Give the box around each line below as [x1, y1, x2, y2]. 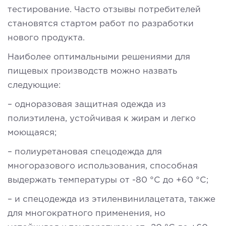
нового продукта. [8, 34, 85, 42]
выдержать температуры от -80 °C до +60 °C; [8, 176, 208, 184]
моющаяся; [8, 129, 56, 137]
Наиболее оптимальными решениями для [8, 53, 190, 61]
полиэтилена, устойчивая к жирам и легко [8, 115, 196, 123]
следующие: [8, 81, 61, 89]
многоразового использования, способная [8, 162, 198, 170]
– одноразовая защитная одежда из [8, 100, 166, 108]
